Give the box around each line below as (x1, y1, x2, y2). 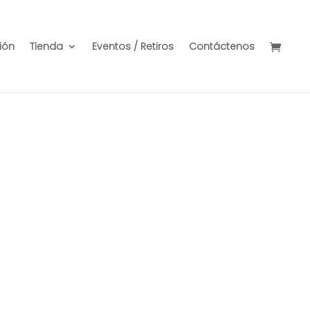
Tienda (30, 39, 63, 53)
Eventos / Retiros (92, 39, 174, 53)
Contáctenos (189, 39, 255, 53)
